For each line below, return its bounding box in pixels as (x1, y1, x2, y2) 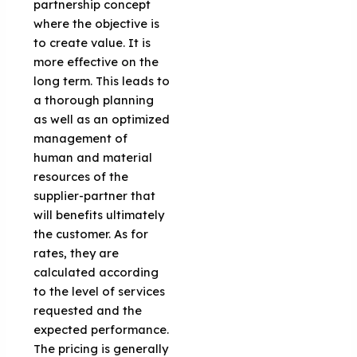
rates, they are (33, 245, 120, 261)
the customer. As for (33, 226, 149, 241)
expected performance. (33, 321, 170, 337)
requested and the (33, 302, 143, 318)
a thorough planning (33, 92, 155, 108)
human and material (33, 149, 153, 165)
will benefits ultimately (33, 206, 165, 222)
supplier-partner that (33, 187, 156, 203)
